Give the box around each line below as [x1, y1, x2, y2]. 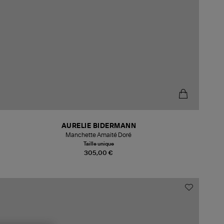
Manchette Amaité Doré [65, 131, 132, 138]
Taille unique [83, 141, 114, 146]
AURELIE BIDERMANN [61, 122, 136, 129]
